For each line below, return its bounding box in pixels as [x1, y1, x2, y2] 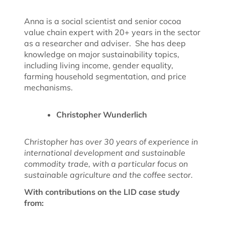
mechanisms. [24, 82, 73, 92]
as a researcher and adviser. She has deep [24, 38, 186, 48]
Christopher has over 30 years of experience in [24, 136, 198, 147]
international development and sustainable [24, 147, 185, 158]
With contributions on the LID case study [24, 186, 180, 197]
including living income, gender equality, [24, 60, 173, 70]
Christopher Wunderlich [56, 109, 147, 120]
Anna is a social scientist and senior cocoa [24, 16, 181, 26]
